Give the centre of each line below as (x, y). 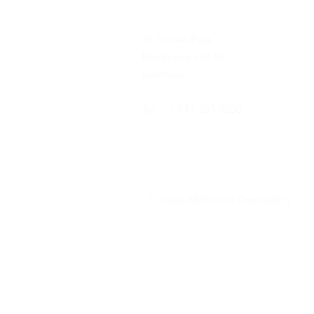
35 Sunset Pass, (178, 39)
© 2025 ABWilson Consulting (220, 200)
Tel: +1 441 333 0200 (192, 109)
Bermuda (164, 74)
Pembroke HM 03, (187, 56)
